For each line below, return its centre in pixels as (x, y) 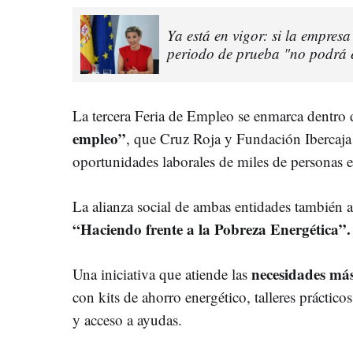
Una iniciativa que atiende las (162, 273)
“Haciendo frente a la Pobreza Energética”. (212, 229)
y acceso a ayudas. (127, 319)
